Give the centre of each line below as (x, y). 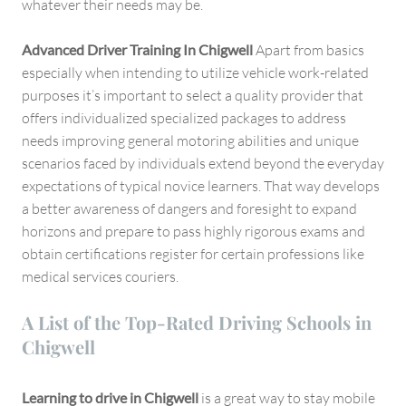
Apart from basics (309, 49)
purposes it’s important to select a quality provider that (193, 95)
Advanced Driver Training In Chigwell (137, 49)
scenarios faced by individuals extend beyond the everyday (203, 163)
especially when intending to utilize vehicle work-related (195, 72)
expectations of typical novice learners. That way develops (201, 185)
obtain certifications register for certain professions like (193, 253)
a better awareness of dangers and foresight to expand (189, 208)
